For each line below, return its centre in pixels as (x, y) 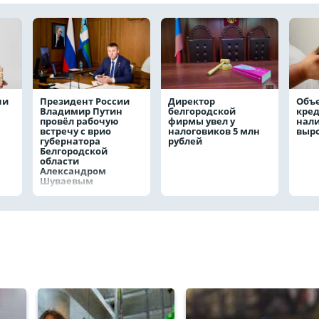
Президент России (85, 101)
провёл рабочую (79, 121)
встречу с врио (75, 131)
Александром (73, 171)
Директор (192, 101)
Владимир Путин (81, 111)
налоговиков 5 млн (214, 131)
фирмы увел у (202, 121)
